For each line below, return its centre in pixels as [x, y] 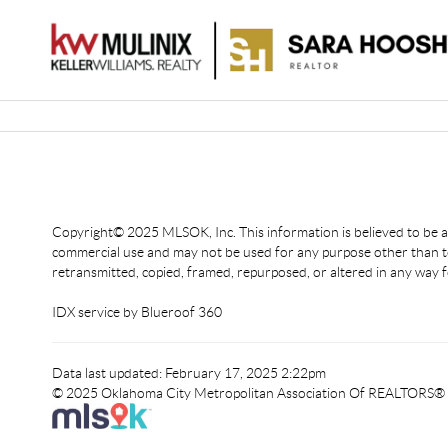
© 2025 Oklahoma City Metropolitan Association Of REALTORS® [248, 393]
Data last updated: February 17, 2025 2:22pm [189, 373]
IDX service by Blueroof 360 [137, 312]
